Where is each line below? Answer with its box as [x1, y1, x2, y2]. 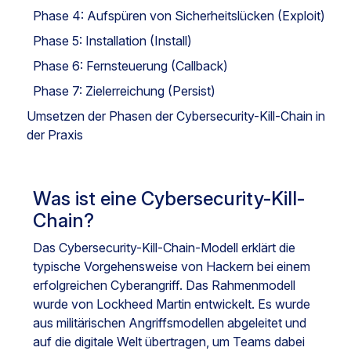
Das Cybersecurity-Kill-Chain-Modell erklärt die [33, 240, 295, 255]
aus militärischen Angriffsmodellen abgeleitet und [33, 315, 306, 331]
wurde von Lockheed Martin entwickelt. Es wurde [33, 296, 310, 312]
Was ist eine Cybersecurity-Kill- [33, 187, 305, 210]
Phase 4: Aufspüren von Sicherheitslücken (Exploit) [33, 8, 325, 24]
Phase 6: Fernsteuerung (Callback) [33, 58, 228, 74]
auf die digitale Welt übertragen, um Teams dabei [33, 334, 305, 349]
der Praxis [27, 127, 83, 143]
